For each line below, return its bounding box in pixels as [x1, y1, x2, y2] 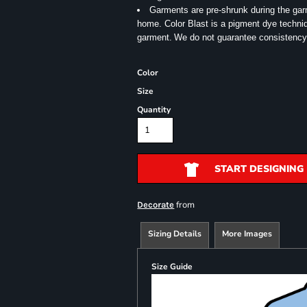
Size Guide [151, 261, 193, 272]
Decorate [137, 199, 175, 210]
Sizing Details [148, 228, 202, 239]
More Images [222, 228, 273, 239]
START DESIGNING [214, 162, 304, 176]
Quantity [137, 104, 171, 115]
